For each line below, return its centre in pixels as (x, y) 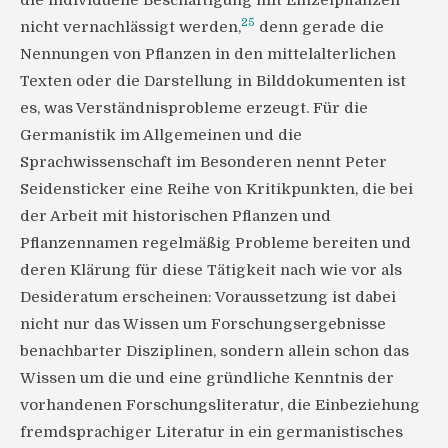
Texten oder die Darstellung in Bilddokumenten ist (213, 81)
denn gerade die (319, 27)
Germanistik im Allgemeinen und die (161, 135)
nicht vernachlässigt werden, (130, 27)
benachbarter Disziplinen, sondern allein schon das (214, 351)
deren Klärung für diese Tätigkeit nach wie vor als (211, 270)
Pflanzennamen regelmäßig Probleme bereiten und (215, 243)
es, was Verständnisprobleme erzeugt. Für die (194, 108)
